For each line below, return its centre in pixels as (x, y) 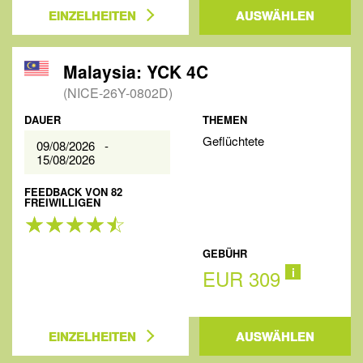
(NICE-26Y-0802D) (118, 93)
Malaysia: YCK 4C (136, 71)
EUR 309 (242, 278)
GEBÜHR (225, 253)
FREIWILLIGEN (62, 202)
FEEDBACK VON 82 (73, 192)
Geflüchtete (234, 141)
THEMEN (225, 120)
